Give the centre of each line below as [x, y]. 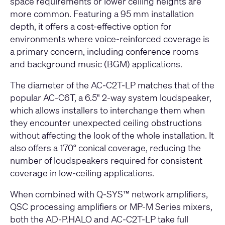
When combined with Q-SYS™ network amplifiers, [109, 194]
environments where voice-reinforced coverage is [110, 39]
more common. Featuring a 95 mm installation [102, 14]
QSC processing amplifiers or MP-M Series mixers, [111, 207]
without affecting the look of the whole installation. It [112, 135]
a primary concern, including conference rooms [104, 51]
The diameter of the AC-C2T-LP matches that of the [112, 85]
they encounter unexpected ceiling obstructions [106, 123]
